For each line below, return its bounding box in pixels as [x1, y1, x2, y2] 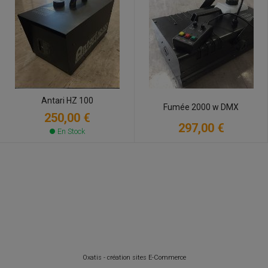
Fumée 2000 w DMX [163, 102, 239, 112]
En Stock [57, 127, 85, 136]
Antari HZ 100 [41, 96, 93, 105]
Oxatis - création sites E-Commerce [82, 254, 186, 261]
